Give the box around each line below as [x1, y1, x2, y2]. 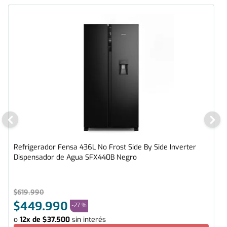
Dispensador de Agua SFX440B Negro [14, 153, 137, 163]
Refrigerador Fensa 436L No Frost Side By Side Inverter [14, 142, 196, 153]
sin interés [72, 215, 106, 225]
